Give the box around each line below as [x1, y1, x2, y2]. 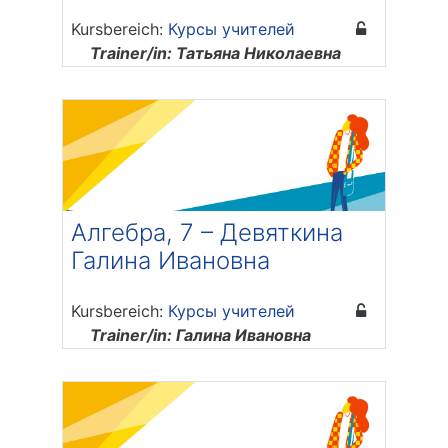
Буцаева [90, 67, 158, 88]
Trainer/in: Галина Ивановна [90, 325, 312, 346]
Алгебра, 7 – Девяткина [71, 218, 343, 248]
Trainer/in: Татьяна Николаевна [90, 43, 342, 64]
